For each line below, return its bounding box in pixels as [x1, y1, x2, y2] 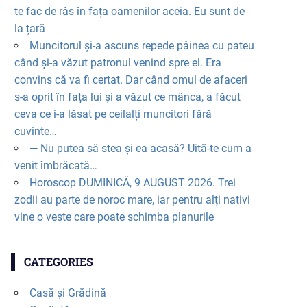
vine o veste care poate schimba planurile [14, 210, 214, 224]
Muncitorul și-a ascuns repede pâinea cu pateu [29, 39, 254, 53]
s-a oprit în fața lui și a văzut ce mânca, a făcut [14, 90, 241, 104]
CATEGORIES [23, 254, 93, 269]
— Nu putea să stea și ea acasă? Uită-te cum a [29, 142, 251, 156]
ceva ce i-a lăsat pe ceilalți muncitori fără [14, 108, 212, 121]
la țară [14, 22, 45, 36]
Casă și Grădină [29, 286, 106, 300]
